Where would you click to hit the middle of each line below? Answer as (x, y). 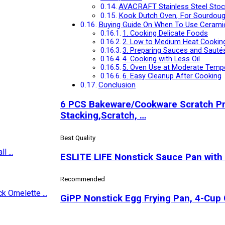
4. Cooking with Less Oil (161, 59)
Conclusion (117, 85)
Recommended (83, 179)
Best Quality (78, 138)
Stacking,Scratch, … (103, 115)
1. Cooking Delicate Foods (165, 34)
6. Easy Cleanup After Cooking (172, 76)
